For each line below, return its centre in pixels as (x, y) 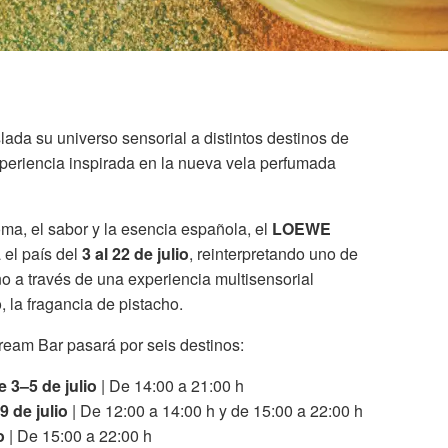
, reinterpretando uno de (273, 254)
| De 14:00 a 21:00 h (170, 386)
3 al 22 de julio (135, 254)
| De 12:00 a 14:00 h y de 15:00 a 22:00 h (215, 411)
